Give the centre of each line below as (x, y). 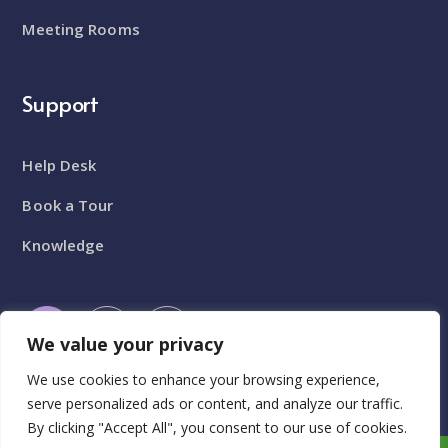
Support (60, 102)
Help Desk (59, 164)
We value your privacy (125, 344)
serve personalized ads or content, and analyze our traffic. (215, 403)
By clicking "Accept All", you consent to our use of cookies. (217, 427)
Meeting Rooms (81, 28)
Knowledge (63, 244)
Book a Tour (68, 204)
